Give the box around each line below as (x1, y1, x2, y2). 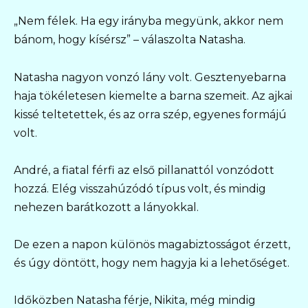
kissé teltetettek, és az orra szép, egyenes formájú (14, 107, 287, 121)
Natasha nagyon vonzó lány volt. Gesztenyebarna (14, 70, 286, 84)
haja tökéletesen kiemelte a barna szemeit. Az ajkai (14, 89, 292, 102)
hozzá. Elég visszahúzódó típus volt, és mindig (14, 181, 266, 195)
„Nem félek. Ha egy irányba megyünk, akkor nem (14, 14, 283, 28)
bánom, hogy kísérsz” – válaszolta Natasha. (14, 33, 245, 47)
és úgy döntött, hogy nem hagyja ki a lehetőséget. (14, 256, 289, 270)
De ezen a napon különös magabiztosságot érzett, (14, 238, 290, 252)
